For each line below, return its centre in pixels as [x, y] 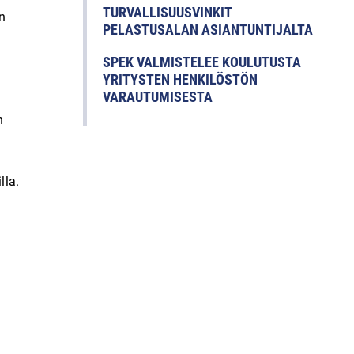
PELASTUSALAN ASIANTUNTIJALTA [208, 30]
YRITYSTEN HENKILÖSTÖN [180, 80]
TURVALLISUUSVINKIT [167, 13]
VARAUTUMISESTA [158, 97]
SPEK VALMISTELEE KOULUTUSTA [202, 62]
